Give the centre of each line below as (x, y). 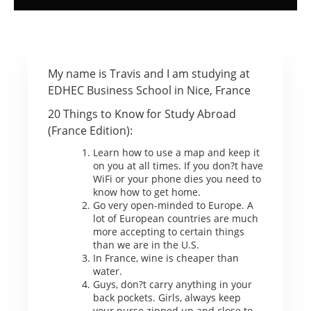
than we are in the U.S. (146, 244)
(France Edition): (90, 130)
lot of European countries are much (175, 218)
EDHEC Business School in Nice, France (149, 90)
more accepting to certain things (168, 231)
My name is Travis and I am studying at (149, 73)
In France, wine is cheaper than (166, 258)
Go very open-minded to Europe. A (173, 205)
